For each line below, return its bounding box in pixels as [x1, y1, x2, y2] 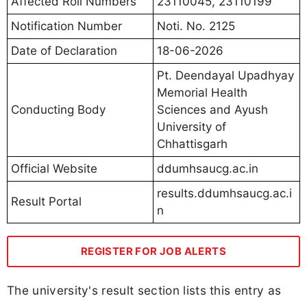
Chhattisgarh [157, 136, 228, 151]
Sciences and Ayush [157, 102, 268, 116]
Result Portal [11, 194, 82, 208]
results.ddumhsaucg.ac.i [157, 186, 292, 200]
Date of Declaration [11, 43, 117, 58]
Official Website [11, 161, 97, 175]
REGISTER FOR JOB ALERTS [80, 244, 227, 258]
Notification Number [11, 19, 122, 33]
